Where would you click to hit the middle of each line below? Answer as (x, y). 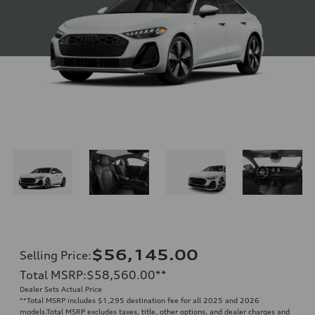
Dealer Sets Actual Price (61, 289)
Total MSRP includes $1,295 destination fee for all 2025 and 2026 (143, 300)
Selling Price (54, 255)
